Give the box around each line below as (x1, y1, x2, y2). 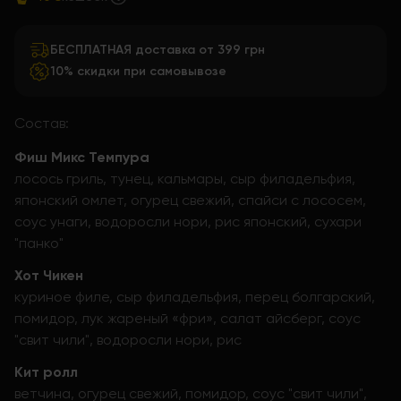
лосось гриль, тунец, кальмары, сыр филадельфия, (14, 170, 355, 187)
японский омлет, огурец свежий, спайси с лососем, (14, 192, 366, 209)
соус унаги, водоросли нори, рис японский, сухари (14, 213, 362, 230)
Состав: (14, 115, 69, 132)
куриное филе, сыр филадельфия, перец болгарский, (14, 288, 375, 305)
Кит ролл (14, 363, 78, 380)
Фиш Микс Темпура (14, 149, 149, 166)
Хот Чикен (14, 267, 83, 284)
